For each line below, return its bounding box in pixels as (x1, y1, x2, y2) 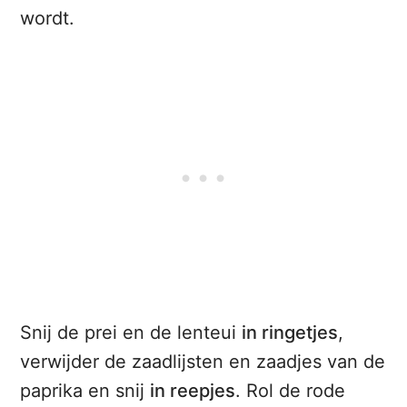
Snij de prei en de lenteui (20, 322, 243, 344)
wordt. (20, 7, 75, 30)
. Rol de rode (235, 380, 346, 402)
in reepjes (150, 380, 236, 402)
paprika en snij (20, 380, 151, 402)
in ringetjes (242, 322, 339, 344)
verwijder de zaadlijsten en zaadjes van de (20, 351, 386, 373)
